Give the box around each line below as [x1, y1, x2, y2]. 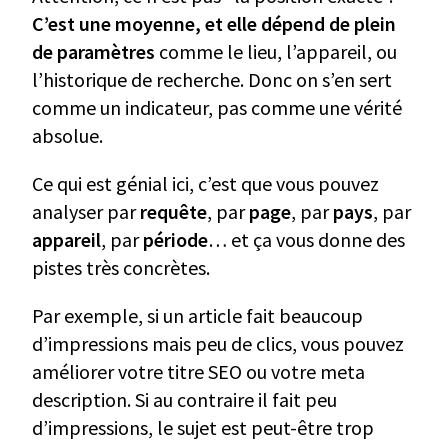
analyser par [32, 199, 140, 225]
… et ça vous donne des [208, 227, 405, 253]
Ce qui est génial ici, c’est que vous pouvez [32, 171, 379, 197]
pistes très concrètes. [32, 255, 210, 281]
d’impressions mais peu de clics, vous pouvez [32, 331, 404, 357]
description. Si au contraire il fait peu [32, 387, 337, 413]
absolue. [32, 123, 103, 149]
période [143, 227, 208, 253]
